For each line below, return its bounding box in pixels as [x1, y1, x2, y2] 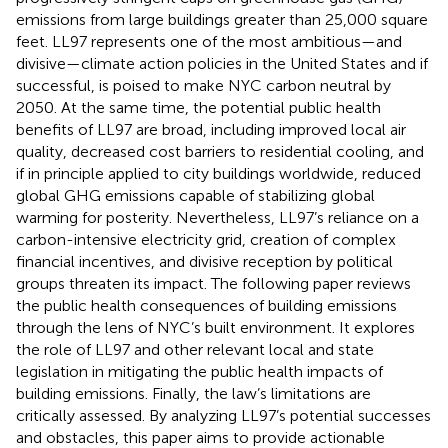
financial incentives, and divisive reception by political [16, 251, 393, 271]
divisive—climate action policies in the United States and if [16, 53, 428, 73]
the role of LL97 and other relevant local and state [16, 339, 374, 359]
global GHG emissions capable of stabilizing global [16, 185, 375, 205]
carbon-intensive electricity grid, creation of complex [16, 229, 396, 249]
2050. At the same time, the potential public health [16, 97, 381, 117]
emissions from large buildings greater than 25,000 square [16, 9, 428, 29]
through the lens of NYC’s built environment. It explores [16, 317, 415, 337]
